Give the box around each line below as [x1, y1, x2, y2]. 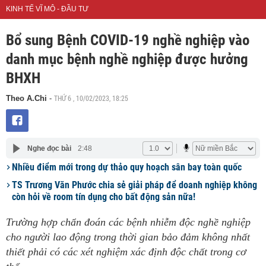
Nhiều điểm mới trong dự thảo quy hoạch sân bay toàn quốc [12, 161, 242, 173]
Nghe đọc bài [27, 144, 71, 153]
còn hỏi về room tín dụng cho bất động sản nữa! [12, 191, 195, 202]
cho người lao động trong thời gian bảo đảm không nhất [6, 231, 250, 243]
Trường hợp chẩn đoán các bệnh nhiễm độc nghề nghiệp [6, 216, 251, 228]
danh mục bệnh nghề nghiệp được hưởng [6, 50, 248, 68]
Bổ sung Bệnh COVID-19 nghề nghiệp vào [6, 31, 249, 49]
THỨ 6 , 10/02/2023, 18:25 [54, 93, 128, 103]
